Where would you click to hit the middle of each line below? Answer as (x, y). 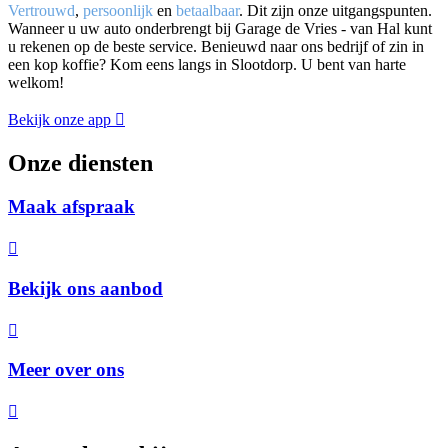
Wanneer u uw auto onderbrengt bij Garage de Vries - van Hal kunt (220, 28)
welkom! (36, 82)
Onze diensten (80, 162)
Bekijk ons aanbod (85, 288)
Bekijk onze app (59, 119)
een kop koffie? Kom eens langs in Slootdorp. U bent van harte (207, 64)
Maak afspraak (71, 207)
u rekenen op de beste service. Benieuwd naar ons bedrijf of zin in (216, 46)
